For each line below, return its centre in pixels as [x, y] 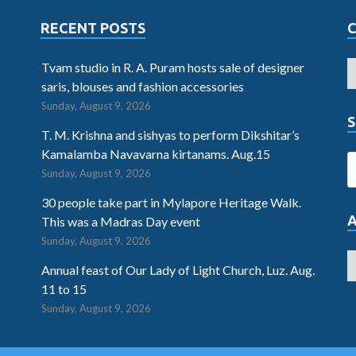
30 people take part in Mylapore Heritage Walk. [171, 203]
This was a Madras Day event [120, 222]
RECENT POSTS [93, 28]
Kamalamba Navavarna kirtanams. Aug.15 [155, 154]
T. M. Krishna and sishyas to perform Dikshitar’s [170, 135]
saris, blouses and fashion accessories [142, 87]
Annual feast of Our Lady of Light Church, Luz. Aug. [178, 270]
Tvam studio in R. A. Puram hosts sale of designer [172, 68]
